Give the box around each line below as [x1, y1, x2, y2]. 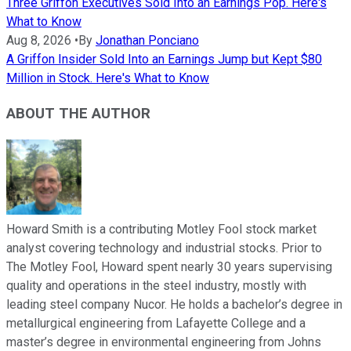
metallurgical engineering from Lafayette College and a [6, 315, 306, 331]
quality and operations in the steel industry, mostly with [6, 277, 306, 293]
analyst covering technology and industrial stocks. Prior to [6, 240, 322, 255]
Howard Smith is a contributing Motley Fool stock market [6, 221, 317, 237]
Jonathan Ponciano [96, 33, 199, 49]
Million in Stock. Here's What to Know [6, 71, 209, 86]
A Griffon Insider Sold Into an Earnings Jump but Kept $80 [6, 52, 322, 67]
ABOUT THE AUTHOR [6, 104, 150, 122]
